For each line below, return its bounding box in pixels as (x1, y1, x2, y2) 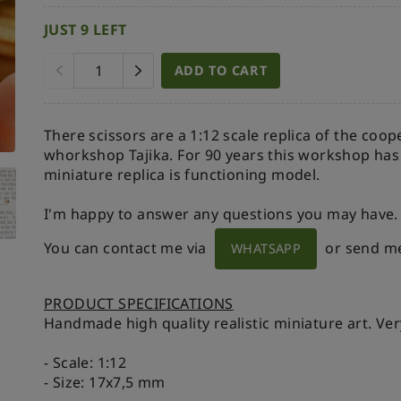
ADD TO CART (174, 61, 268, 79)
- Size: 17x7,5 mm (44, 371, 166, 392)
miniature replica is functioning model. (44, 164, 320, 184)
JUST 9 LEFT (44, 19, 127, 39)
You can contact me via (44, 237, 211, 258)
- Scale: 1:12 (44, 352, 127, 372)
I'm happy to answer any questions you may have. (44, 203, 398, 224)
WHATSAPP (231, 239, 302, 257)
